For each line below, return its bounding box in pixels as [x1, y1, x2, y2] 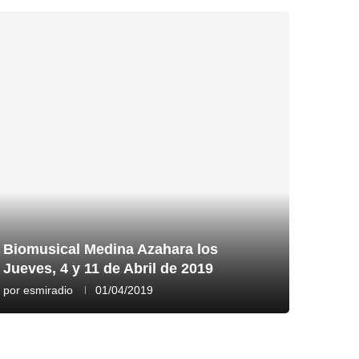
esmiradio [23, 283, 74, 296]
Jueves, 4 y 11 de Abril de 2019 [3, 260, 214, 276]
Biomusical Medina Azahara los [3, 240, 219, 257]
